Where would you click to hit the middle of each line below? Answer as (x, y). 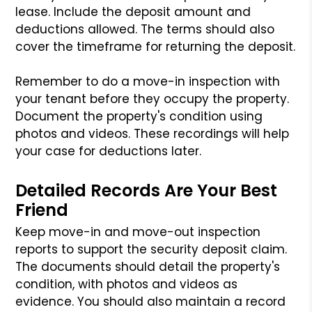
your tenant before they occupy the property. (153, 99)
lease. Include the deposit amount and (133, 11)
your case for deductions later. (109, 151)
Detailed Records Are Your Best (147, 190)
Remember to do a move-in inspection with (148, 81)
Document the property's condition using (139, 116)
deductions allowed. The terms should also (145, 29)
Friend (42, 210)
